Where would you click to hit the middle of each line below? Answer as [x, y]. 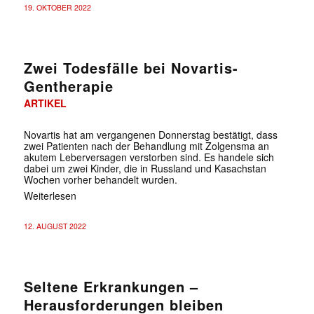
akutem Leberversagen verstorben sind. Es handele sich [149, 157]
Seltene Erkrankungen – [111, 286]
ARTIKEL [45, 103]
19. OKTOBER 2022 [57, 7]
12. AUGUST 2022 [55, 226]
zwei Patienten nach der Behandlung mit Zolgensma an [146, 145]
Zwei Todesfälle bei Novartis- [131, 67]
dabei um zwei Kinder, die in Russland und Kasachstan [145, 168]
